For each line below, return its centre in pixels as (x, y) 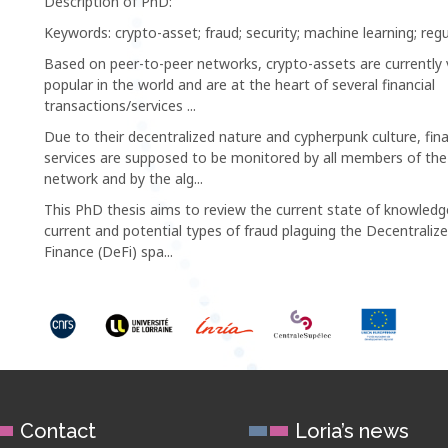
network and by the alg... (123, 178)
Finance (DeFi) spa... (108, 251)
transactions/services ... (120, 105)
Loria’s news (352, 431)
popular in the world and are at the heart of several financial (239, 84)
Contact (58, 431)
